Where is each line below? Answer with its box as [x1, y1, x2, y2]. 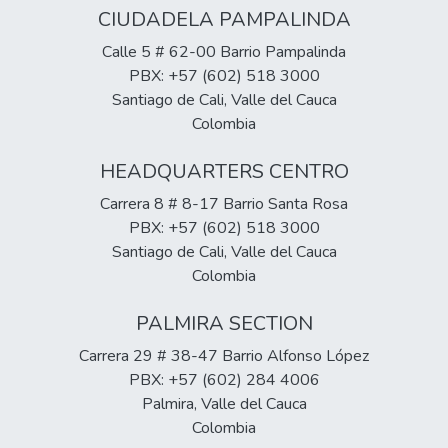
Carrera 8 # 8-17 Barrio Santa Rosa [100, 193, 348, 215]
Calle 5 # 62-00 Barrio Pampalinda [102, 41, 346, 63]
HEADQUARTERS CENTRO [99, 158, 349, 185]
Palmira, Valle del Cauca [141, 393, 307, 415]
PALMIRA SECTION [135, 310, 313, 337]
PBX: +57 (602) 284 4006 [128, 369, 320, 391]
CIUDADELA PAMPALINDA [97, 6, 351, 33]
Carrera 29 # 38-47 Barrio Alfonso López [79, 345, 369, 367]
